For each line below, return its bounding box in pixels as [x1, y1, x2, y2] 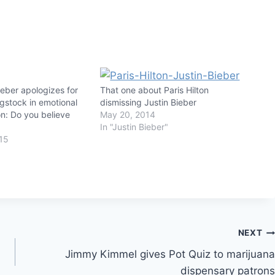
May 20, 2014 [100, 109, 156, 120]
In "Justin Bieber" [100, 121, 169, 132]
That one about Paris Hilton [100, 84, 209, 95]
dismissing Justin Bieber [100, 96, 197, 107]
